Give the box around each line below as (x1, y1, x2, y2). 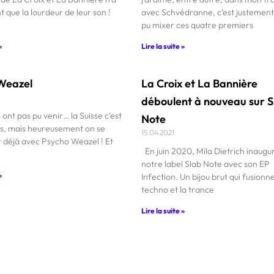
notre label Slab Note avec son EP (141, 158, 270, 169)
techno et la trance (141, 183, 215, 195)
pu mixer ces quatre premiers (141, 19, 254, 31)
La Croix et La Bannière (141, 76, 258, 91)
